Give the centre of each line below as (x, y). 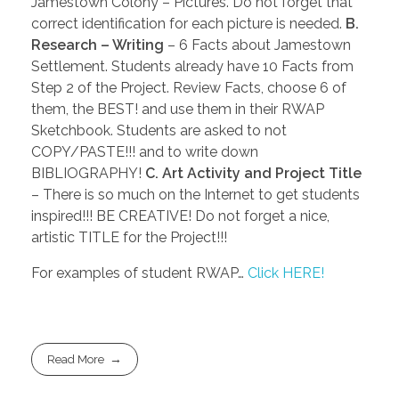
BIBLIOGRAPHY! (88, 173)
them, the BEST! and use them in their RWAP (178, 109)
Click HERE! (286, 273)
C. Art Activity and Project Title (253, 173)
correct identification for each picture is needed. (188, 23)
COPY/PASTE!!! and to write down (145, 151)
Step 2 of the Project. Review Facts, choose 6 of (189, 87)
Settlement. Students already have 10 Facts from (192, 66)
